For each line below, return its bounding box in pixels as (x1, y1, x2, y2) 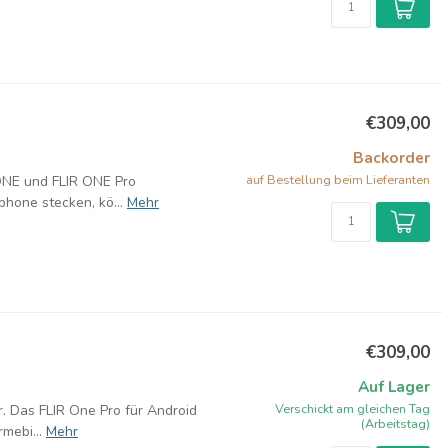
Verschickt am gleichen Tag (275, 400, 430, 417)
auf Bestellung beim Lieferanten (246, 171, 430, 188)
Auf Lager (358, 376, 430, 397)
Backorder (353, 147, 430, 168)
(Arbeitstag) (361, 415, 430, 432)
